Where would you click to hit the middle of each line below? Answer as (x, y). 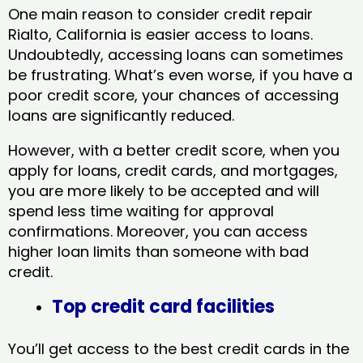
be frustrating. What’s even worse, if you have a (180, 75)
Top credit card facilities (163, 306)
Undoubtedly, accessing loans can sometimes (176, 54)
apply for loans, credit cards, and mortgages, (173, 170)
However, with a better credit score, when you (174, 150)
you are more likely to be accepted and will (164, 190)
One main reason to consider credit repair (160, 14)
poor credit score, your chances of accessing (173, 95)
